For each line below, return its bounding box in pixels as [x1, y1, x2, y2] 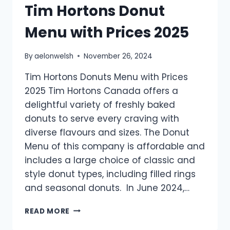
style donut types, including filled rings [25, 167, 196, 180]
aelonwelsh [34, 51, 74, 61]
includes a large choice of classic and [25, 154, 195, 166]
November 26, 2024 [84, 51, 153, 61]
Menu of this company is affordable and [25, 140, 205, 152]
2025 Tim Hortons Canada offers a [25, 84, 178, 97]
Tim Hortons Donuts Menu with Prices [25, 70, 188, 83]
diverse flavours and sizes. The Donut [25, 126, 189, 139]
